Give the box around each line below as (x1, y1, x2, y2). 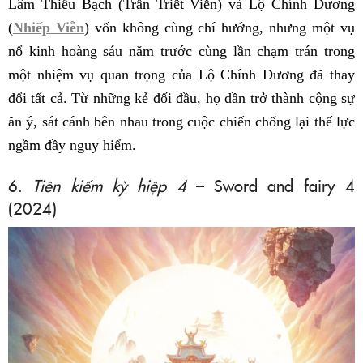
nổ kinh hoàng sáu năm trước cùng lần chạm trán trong (8, 43, 355, 60)
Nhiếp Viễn (13, 19, 84, 36)
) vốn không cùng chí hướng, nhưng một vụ (83, 19, 356, 36)
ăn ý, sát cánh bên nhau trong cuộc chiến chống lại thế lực (8, 113, 355, 130)
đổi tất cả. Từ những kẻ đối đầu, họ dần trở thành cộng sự (8, 90, 355, 107)
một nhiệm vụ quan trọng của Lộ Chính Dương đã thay (8, 66, 355, 83)
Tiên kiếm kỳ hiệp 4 (32, 173, 186, 197)
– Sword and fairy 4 (186, 173, 356, 197)
